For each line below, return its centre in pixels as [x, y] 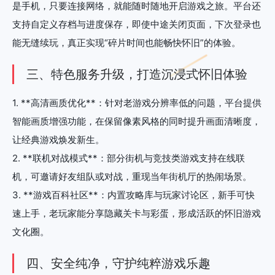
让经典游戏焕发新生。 [58, 139]
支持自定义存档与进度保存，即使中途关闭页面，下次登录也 [137, 24]
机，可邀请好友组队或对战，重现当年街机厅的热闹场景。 [132, 176]
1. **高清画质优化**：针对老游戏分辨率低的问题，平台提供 [137, 103]
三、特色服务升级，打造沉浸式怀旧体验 [137, 74]
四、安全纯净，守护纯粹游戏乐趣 [118, 263]
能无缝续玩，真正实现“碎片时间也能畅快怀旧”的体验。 [126, 42]
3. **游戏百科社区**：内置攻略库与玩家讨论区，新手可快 [134, 195]
